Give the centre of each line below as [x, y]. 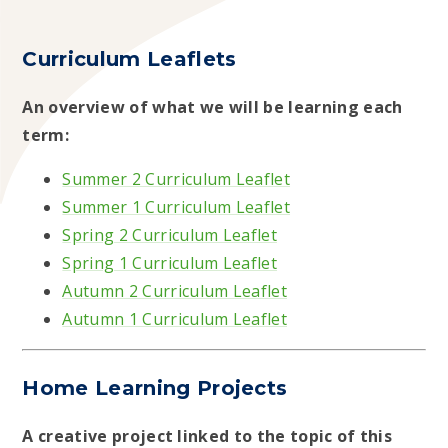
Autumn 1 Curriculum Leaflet [175, 318]
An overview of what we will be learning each [212, 106]
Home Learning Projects [155, 387]
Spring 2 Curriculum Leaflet [170, 234]
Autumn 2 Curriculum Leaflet [175, 290]
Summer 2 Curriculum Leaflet [176, 178]
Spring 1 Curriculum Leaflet [170, 262]
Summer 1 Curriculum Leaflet [176, 206]
